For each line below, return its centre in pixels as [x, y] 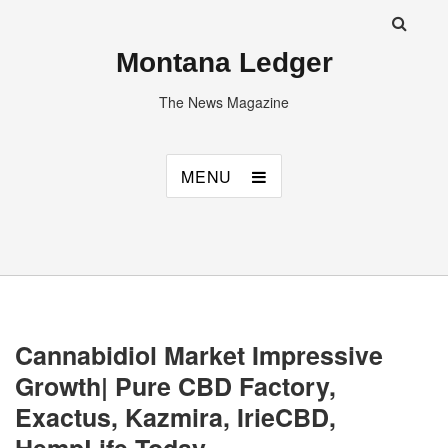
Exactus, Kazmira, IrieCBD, [175, 417]
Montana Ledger [224, 62]
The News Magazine [224, 102]
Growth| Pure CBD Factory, [175, 386]
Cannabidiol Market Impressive [199, 355]
